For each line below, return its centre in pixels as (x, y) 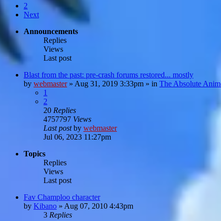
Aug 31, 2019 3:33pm (109, 83)
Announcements (51, 31)
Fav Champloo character (62, 197)
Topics (35, 153)
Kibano (45, 206)
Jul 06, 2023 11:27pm (77, 137)
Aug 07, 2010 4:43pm (99, 206)
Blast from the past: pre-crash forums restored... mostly (109, 74)
